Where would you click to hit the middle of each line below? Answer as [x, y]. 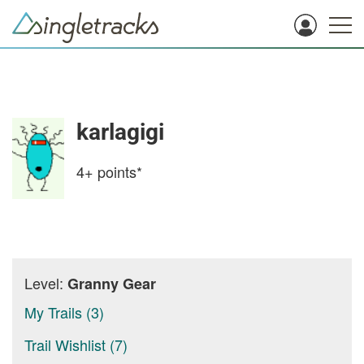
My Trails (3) [64, 312]
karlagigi [120, 132]
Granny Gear [112, 284]
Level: [46, 283]
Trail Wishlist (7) [76, 344]
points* [118, 171]
